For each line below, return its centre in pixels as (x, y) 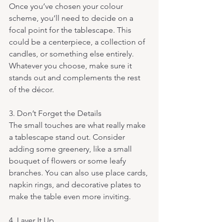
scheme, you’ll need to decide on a (72, 18)
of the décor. (31, 89)
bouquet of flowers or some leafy (68, 161)
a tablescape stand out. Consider (68, 137)
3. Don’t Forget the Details (56, 113)
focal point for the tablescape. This (71, 30)
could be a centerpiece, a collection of (78, 42)
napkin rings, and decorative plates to (76, 184)
